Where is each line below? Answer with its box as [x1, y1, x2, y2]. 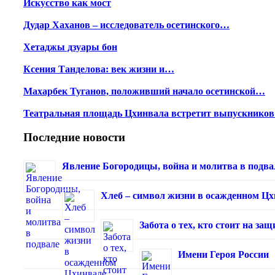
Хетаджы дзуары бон [23, 42, 117, 53]
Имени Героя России [178, 249, 269, 260]
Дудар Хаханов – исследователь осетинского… [23, 20, 230, 31]
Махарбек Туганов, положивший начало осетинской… [23, 86, 265, 97]
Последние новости [23, 130, 125, 144]
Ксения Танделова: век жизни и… [23, 64, 174, 75]
